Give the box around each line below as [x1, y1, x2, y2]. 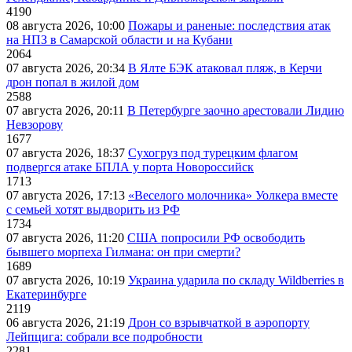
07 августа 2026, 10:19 [6, 273, 128, 288]
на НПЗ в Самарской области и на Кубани [6, 33, 233, 47]
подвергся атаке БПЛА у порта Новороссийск [6, 160, 254, 174]
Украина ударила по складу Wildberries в [128, 273, 344, 288]
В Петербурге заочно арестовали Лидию [127, 104, 344, 118]
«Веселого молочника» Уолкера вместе [128, 189, 338, 203]
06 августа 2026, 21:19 [6, 316, 128, 330]
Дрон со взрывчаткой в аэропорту [128, 316, 310, 330]
